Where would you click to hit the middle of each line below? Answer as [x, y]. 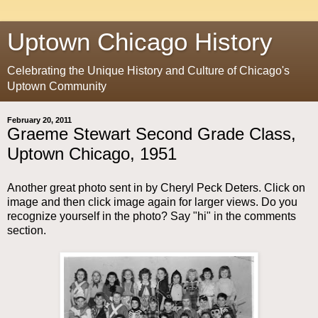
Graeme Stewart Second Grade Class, [152, 134]
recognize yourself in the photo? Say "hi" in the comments [152, 216]
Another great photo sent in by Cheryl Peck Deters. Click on [156, 187]
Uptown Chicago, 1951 [92, 154]
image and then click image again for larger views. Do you [152, 202]
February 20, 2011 [39, 120]
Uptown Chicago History [140, 42]
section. [27, 230]
